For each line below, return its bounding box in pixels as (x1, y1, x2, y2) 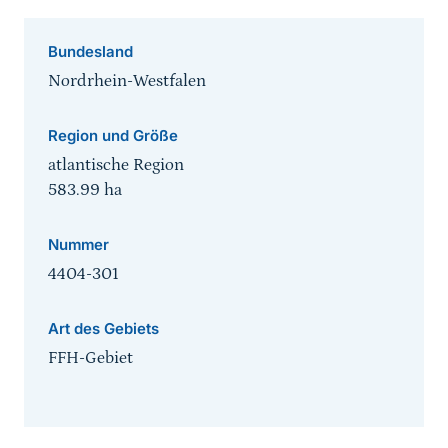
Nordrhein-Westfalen (48, 71, 206, 92)
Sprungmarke (29, 424, 129, 445)
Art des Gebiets (48, 319, 159, 339)
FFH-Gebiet (48, 348, 133, 369)
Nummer (48, 235, 109, 255)
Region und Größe (48, 126, 178, 146)
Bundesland (48, 42, 133, 62)
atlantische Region (48, 155, 184, 176)
